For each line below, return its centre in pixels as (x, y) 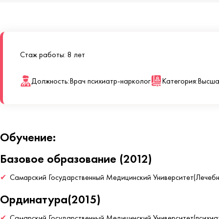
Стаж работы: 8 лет (53, 55)
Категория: (180, 81)
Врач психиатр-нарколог (110, 81)
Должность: (50, 81)
